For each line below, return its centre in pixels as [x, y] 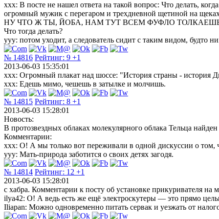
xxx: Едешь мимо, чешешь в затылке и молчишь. [85, 84]
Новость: [19, 119]
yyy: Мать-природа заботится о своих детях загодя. [89, 154]
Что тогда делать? [33, 31]
